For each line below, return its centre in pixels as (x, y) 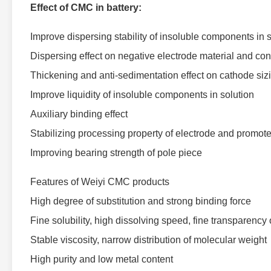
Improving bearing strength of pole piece (116, 153)
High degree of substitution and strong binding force (141, 201)
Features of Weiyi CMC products (100, 182)
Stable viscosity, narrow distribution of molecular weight (149, 240)
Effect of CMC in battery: (86, 8)
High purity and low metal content (102, 259)
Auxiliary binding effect (79, 114)
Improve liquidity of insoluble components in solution (142, 95)
